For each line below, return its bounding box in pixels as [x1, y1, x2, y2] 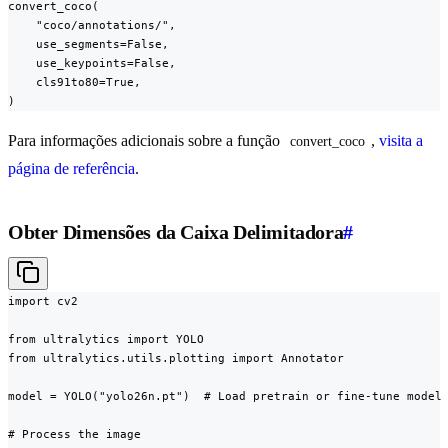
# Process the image [8, 427, 141, 442]
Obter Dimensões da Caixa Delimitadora [8, 221, 344, 244]
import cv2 [8, 294, 78, 309]
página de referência [8, 160, 135, 178]
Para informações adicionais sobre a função [8, 132, 284, 150]
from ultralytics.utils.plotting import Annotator [8, 351, 344, 366]
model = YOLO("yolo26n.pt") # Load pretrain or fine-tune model [8, 389, 442, 404]
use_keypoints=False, [8, 56, 176, 71]
